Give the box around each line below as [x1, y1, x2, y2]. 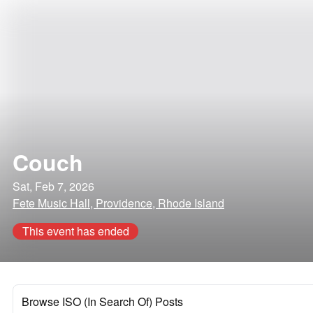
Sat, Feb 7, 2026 [13, 178, 94, 194]
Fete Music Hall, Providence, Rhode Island [13, 195, 224, 211]
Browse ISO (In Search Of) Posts [22, 293, 183, 310]
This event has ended [22, 223, 129, 239]
